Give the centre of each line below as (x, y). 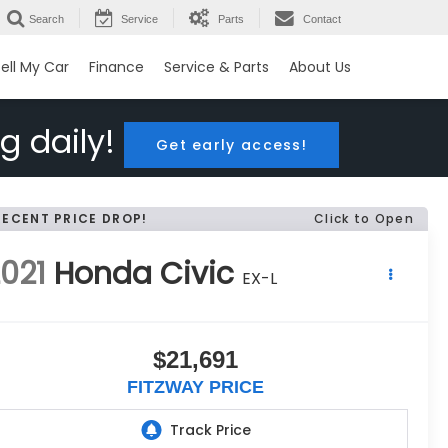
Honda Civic (144, 273)
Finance (116, 67)
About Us (320, 67)
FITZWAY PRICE (195, 386)
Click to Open (364, 218)
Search (46, 19)
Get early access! (231, 144)
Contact (322, 19)
